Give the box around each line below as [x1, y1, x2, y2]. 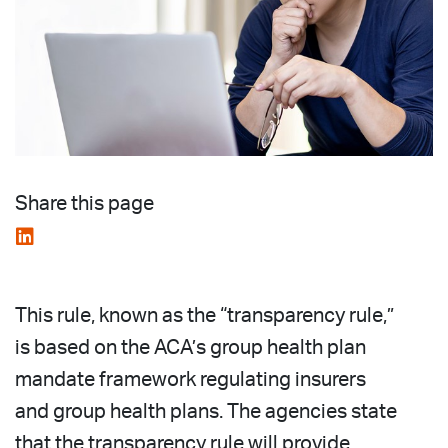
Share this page [15, 193, 154, 214]
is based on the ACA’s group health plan [15, 337, 366, 358]
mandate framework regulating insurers [15, 369, 366, 390]
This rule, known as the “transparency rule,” [15, 305, 394, 326]
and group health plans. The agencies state [15, 401, 397, 422]
